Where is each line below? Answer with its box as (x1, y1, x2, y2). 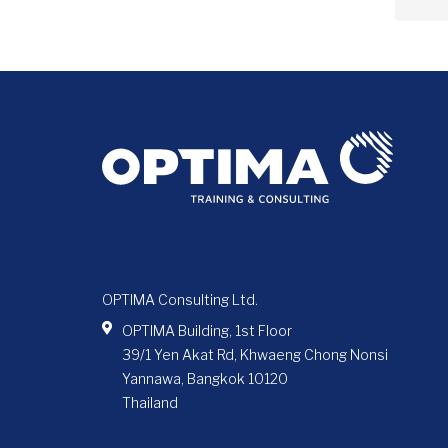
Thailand (121, 393, 178, 411)
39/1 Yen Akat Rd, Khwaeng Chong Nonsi (121, 345, 388, 363)
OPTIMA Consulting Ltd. (102, 290, 258, 308)
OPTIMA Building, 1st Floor (121, 321, 292, 339)
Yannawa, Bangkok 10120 (121, 369, 288, 387)
